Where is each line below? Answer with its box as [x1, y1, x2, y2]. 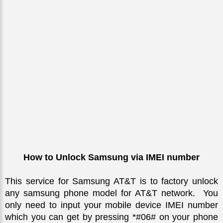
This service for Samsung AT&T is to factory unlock [5, 176, 218, 186]
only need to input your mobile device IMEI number [5, 200, 218, 210]
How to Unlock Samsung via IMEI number [23, 152, 200, 162]
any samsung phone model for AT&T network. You [5, 188, 218, 198]
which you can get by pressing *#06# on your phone [5, 212, 218, 222]
